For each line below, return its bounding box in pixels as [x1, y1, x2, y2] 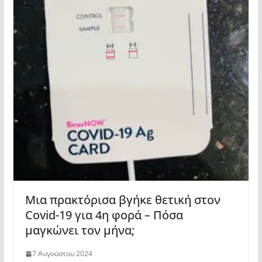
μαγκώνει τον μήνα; [25, 222, 135, 239]
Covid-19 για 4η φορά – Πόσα [25, 207, 183, 223]
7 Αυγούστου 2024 [32, 249, 92, 259]
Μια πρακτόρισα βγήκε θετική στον [25, 192, 220, 208]
